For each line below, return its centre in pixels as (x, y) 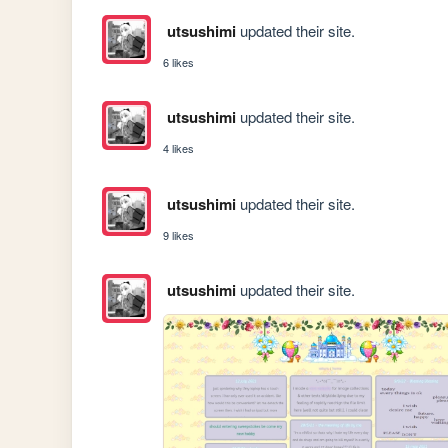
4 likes (179, 148)
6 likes (179, 62)
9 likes (179, 234)
